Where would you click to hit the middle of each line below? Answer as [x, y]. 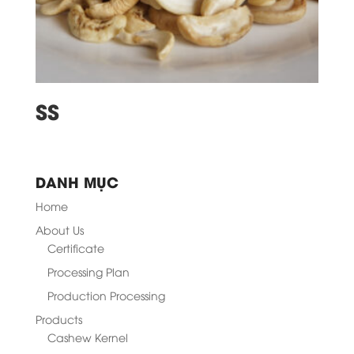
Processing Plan [88, 272]
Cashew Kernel [87, 337]
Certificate [75, 248]
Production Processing [106, 296]
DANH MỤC [77, 182]
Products [58, 319]
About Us [59, 230]
